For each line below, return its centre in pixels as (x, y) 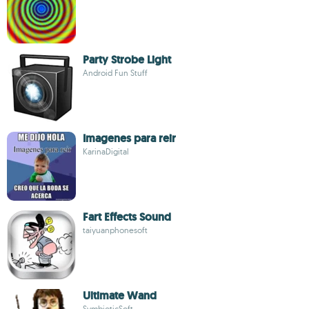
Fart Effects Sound (127, 217)
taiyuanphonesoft (115, 230)
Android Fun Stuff (115, 73)
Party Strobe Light (127, 60)
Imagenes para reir (129, 138)
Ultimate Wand (120, 296)
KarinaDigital (106, 151)
